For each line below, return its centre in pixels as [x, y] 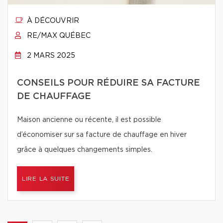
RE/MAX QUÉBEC [58, 36]
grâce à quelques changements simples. [85, 150]
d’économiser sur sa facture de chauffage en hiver [102, 135]
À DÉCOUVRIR [52, 21]
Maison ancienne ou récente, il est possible [89, 120]
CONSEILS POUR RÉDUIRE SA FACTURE [109, 83]
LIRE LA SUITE [46, 179]
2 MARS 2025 [50, 56]
